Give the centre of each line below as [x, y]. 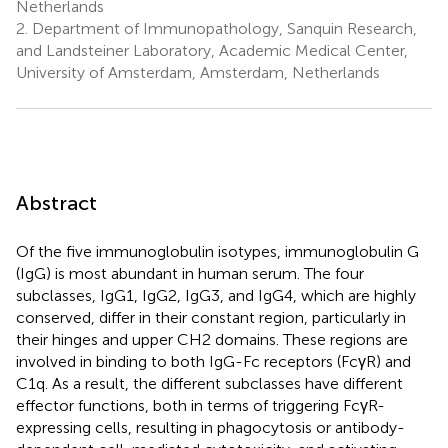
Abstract [56, 202]
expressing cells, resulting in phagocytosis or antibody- [210, 427]
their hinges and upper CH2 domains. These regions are [212, 339]
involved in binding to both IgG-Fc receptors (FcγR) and [213, 361]
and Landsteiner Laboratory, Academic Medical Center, [212, 50]
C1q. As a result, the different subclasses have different [209, 383]
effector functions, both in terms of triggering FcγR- [200, 405]
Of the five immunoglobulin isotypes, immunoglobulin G [217, 251]
